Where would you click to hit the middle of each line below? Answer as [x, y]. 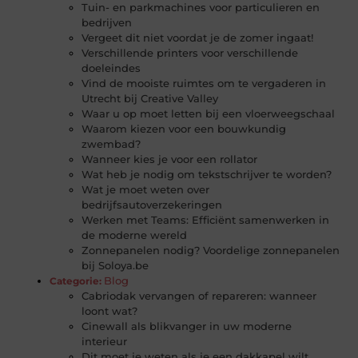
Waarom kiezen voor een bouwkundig [184, 129]
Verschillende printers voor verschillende [190, 53]
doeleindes [111, 68]
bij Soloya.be [115, 266]
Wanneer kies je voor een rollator [170, 159]
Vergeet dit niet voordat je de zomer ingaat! [198, 38]
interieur [105, 342]
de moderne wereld [135, 235]
